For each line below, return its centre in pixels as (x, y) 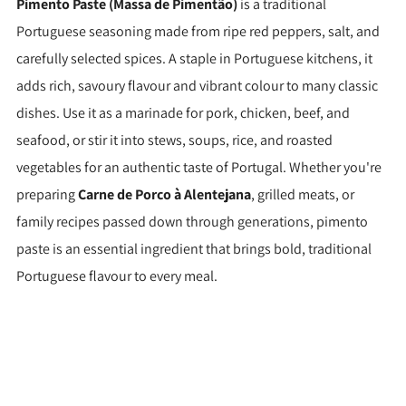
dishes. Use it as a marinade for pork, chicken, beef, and (183, 113)
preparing (47, 195)
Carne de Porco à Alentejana (164, 195)
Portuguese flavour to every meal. (117, 276)
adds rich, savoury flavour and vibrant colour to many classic (197, 86)
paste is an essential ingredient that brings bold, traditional (194, 249)
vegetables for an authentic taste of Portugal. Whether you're (199, 168)
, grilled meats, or (303, 195)
